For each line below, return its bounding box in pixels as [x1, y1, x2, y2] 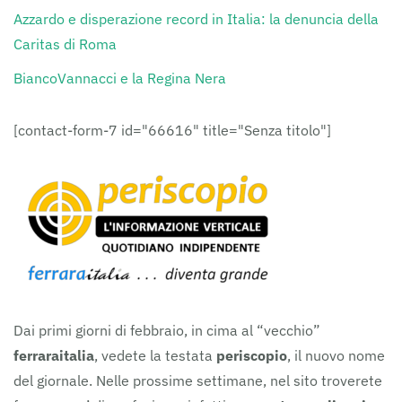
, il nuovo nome [287, 346, 385, 364]
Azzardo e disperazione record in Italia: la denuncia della [13, 10, 379, 28]
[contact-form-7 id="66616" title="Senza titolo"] [13, 121, 331, 139]
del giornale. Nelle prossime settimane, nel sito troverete [13, 371, 382, 389]
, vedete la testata [94, 346, 216, 364]
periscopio [216, 346, 287, 364]
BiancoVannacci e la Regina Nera [13, 69, 226, 87]
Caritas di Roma [13, 35, 117, 53]
